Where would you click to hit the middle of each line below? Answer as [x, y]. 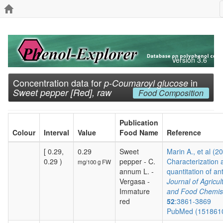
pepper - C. [137, 161]
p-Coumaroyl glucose [146, 83]
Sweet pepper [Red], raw [62, 92]
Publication [139, 122]
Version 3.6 [189, 60]
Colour [24, 132]
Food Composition [171, 93]
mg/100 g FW [94, 162]
